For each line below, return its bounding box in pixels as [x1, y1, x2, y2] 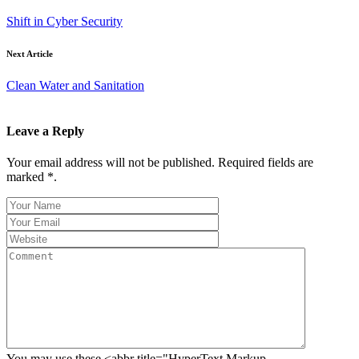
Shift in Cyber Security [6, 14, 123, 28]
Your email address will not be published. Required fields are [6, 155, 313, 170]
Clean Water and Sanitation [6, 78, 144, 92]
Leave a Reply [6, 123, 84, 138]
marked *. [6, 170, 57, 184]
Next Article [6, 48, 53, 58]
